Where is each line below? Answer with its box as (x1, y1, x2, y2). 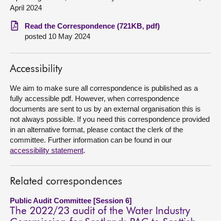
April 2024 (10, 3, 42, 12)
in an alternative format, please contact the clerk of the (10, 125, 183, 134)
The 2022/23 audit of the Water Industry (10, 206, 190, 217)
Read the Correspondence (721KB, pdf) (25, 22, 160, 30)
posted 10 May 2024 (25, 32, 90, 40)
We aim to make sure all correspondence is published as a (10, 84, 198, 92)
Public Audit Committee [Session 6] (10, 196, 132, 205)
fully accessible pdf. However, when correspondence (10, 94, 179, 103)
